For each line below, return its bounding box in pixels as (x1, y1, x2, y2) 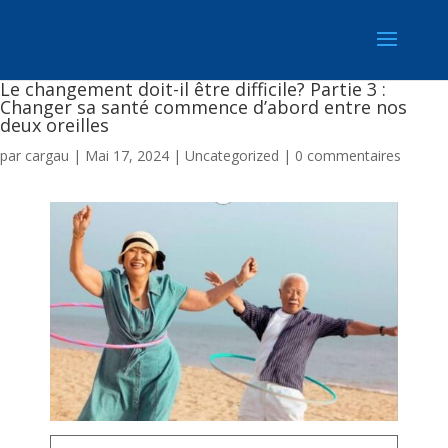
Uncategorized (185, 146, 279, 165)
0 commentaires (295, 146, 401, 165)
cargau (25, 146, 69, 165)
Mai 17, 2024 (85, 146, 169, 165)
